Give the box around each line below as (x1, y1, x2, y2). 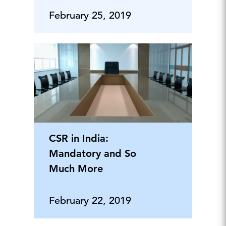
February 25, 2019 (48, 9, 131, 22)
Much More (48, 162, 103, 175)
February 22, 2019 (48, 194, 131, 207)
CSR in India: (48, 132, 108, 144)
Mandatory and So (48, 147, 136, 159)
